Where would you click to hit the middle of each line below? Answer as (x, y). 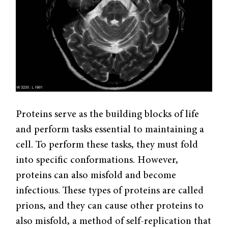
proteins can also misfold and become (96, 175)
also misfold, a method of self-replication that (114, 221)
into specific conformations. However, (97, 160)
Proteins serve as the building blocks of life (108, 114)
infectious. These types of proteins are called (110, 191)
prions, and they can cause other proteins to (110, 206)
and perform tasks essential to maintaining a (110, 130)
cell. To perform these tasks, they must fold (107, 145)
